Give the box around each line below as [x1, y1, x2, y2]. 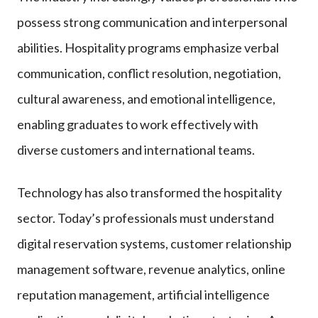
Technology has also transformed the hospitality [17, 184, 282, 200]
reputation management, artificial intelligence [17, 286, 270, 302]
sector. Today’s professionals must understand [17, 209, 274, 226]
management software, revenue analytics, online [17, 261, 285, 277]
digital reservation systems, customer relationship [17, 235, 292, 251]
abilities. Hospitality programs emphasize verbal [17, 39, 279, 55]
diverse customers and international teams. [17, 141, 255, 158]
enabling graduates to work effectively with [17, 116, 258, 132]
